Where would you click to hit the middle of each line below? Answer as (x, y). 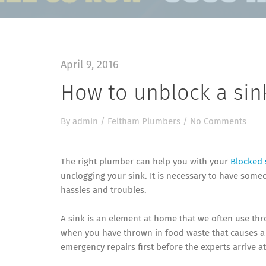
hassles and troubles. (104, 190)
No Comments (218, 121)
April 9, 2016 (90, 65)
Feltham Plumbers (144, 121)
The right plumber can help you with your (145, 162)
